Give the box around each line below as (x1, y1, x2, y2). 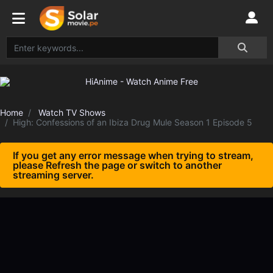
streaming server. (13, 169, 94, 181)
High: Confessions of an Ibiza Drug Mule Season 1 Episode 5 (13, 117, 252, 127)
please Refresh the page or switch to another (13, 159, 222, 171)
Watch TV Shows (38, 107, 105, 118)
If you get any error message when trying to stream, (13, 149, 253, 161)
